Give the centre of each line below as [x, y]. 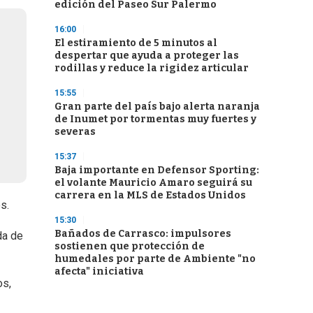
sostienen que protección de [130, 246]
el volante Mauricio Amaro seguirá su [153, 183]
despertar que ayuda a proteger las [147, 56]
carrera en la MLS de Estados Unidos [150, 195]
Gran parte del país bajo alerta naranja [157, 107]
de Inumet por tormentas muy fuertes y [155, 119]
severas [75, 132]
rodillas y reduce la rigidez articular [152, 68]
